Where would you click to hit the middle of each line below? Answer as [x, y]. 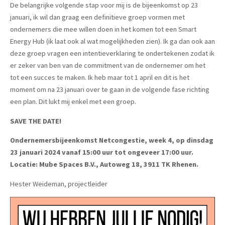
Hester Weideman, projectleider [59, 184]
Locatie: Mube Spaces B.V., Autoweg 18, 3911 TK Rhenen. [104, 164]
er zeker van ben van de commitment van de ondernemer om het [108, 66]
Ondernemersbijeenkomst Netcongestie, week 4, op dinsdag [112, 140]
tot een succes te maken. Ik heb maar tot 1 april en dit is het [100, 78]
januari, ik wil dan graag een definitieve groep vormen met [97, 17]
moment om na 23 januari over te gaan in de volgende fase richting [110, 90]
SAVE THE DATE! [36, 121]
